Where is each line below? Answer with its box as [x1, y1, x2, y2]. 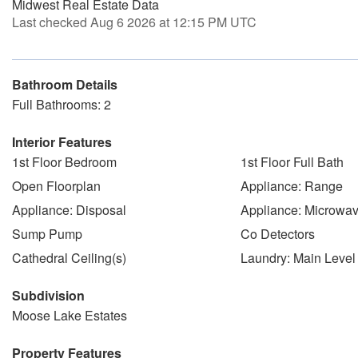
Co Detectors [240, 225, 315, 243]
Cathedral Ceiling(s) [12, 249, 126, 267]
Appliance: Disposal [12, 201, 126, 219]
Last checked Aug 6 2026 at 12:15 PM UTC [12, 13, 257, 31]
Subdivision [12, 286, 85, 304]
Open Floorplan [12, 177, 101, 195]
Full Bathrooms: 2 [12, 95, 111, 113]
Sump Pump [12, 225, 82, 243]
